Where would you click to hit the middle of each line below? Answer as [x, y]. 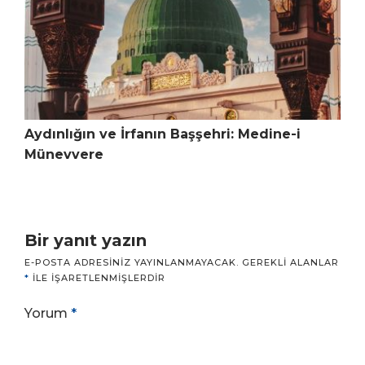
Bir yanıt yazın [86, 241]
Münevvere [64, 155]
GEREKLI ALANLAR [290, 263]
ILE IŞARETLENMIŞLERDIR [97, 278]
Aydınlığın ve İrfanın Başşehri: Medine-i [163, 134]
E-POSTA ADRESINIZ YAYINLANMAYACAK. [132, 263]
